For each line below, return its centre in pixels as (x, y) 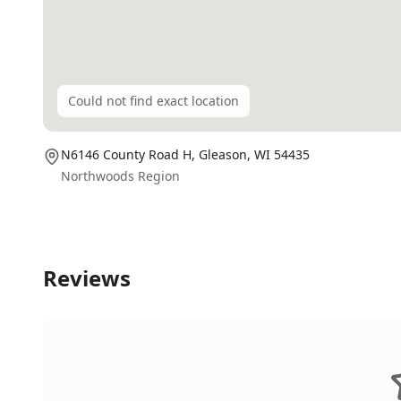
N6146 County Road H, (130, 154)
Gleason (223, 154)
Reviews (87, 278)
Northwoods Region (120, 176)
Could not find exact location (154, 101)
